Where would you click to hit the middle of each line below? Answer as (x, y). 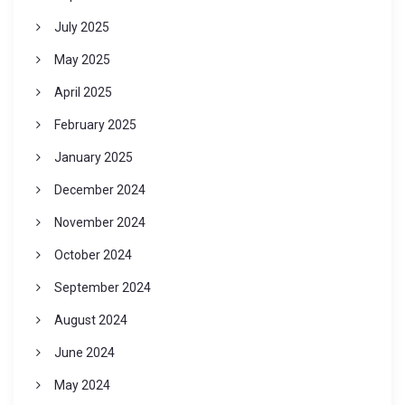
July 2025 (81, 28)
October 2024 (93, 255)
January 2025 (93, 158)
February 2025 (95, 125)
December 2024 (99, 190)
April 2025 (83, 93)
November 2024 (99, 223)
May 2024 (82, 386)
